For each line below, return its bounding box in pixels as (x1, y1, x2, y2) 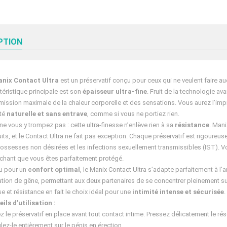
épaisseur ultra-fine (83, 88, 147, 96)
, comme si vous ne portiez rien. (87, 110, 179, 118)
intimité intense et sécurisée (132, 188, 224, 196)
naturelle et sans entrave (7, 110, 87, 118)
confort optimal (28, 166, 80, 174)
